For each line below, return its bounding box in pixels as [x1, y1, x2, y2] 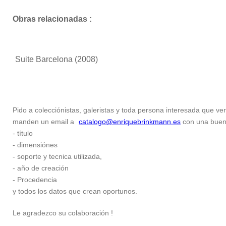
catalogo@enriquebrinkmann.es [79, 118, 181, 126]
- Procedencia [13, 176, 57, 184]
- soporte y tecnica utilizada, [13, 152, 102, 160]
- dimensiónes [13, 141, 58, 149]
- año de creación [13, 164, 69, 172]
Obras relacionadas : [13, 15, 92, 23]
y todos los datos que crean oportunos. [13, 187, 137, 195]
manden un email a [13, 118, 76, 126]
